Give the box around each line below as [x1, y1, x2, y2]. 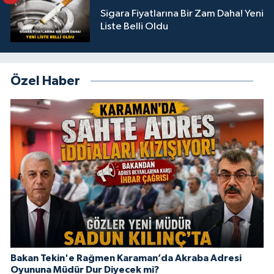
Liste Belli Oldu [100, 21, 168, 32]
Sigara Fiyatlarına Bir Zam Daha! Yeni [100, 8, 264, 19]
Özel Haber [10, 75, 80, 88]
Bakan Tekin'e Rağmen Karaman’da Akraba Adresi [10, 253, 242, 264]
